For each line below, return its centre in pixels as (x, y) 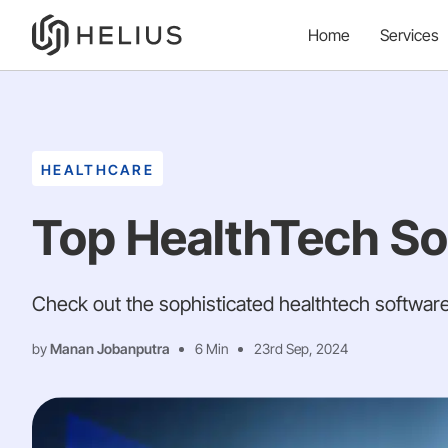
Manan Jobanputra (110, 348)
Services (411, 35)
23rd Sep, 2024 (301, 348)
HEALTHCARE (97, 169)
